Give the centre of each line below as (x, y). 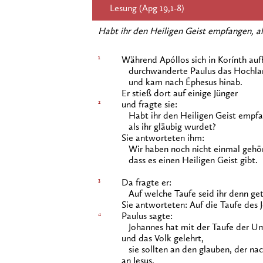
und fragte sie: (149, 105)
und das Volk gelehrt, (163, 239)
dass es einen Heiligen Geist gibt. (190, 161)
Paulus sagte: (147, 217)
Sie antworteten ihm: (163, 139)
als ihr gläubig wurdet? (169, 127)
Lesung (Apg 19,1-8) (147, 9)
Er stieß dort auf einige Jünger (180, 94)
